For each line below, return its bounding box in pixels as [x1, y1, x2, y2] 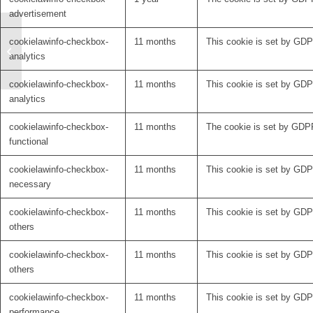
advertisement [9, 8, 66, 20]
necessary [9, 179, 51, 190]
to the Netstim [24, 53, 82, 64]
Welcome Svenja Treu [24, 38, 114, 49]
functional [9, 136, 48, 147]
